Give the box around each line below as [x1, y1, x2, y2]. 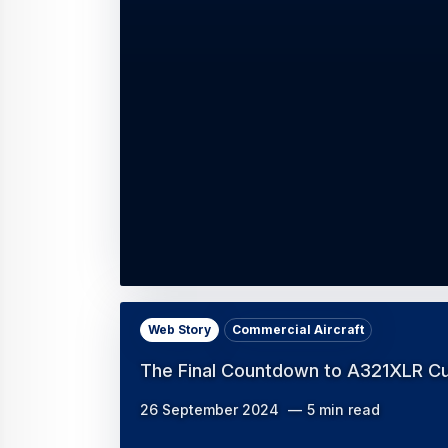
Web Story [148, 322, 211, 338]
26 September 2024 [140, 401, 279, 419]
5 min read [307, 401, 380, 419]
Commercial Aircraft [232, 322, 364, 338]
